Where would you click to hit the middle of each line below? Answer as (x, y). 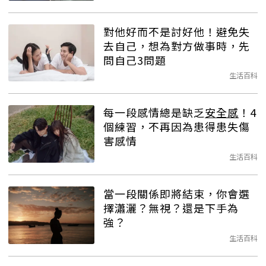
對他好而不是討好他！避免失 (177, 31)
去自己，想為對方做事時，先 (177, 45)
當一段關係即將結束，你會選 (177, 193)
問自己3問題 (135, 60)
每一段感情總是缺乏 (154, 113)
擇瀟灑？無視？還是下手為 (171, 208)
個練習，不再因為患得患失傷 (177, 127)
